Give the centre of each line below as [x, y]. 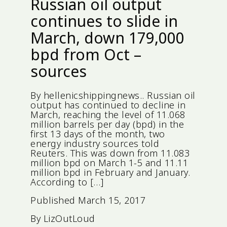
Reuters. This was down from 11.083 [110, 153]
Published [54, 200]
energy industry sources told [95, 144]
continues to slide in [104, 21]
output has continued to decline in [108, 105]
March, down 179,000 [107, 38]
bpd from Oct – [86, 55]
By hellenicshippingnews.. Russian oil [113, 96]
